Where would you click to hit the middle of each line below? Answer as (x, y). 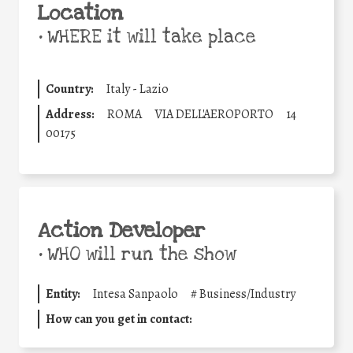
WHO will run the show (139, 254)
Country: (70, 89)
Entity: (63, 294)
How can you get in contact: (119, 319)
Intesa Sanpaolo (136, 294)
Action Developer (121, 230)
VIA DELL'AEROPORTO (214, 114)
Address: (70, 114)
